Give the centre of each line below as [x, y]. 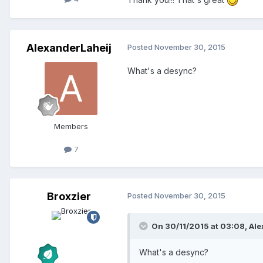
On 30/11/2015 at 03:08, [200, 226]
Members [71, 127]
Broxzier [69, 197]
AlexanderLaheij [69, 48]
